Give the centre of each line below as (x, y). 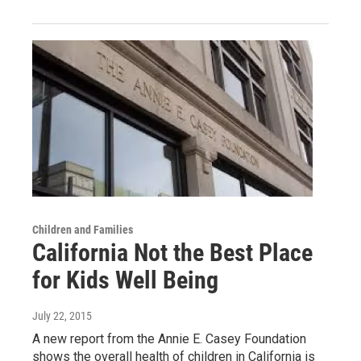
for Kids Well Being (125, 280)
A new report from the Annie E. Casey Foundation (169, 339)
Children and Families (83, 230)
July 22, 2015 (62, 316)
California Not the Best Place (172, 253)
